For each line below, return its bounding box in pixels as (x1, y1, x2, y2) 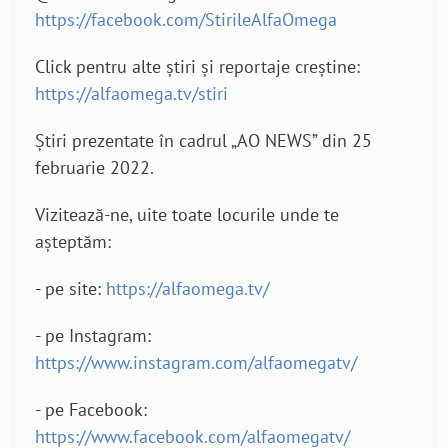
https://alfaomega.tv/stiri (35, 81, 228, 105)
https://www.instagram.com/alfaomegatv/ (35, 350, 357, 374)
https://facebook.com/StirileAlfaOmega (35, 7, 337, 31)
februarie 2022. (35, 155, 154, 179)
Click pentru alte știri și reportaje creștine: (35, 54, 360, 78)
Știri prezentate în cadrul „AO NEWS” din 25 (35, 128, 372, 152)
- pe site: (35, 276, 106, 300)
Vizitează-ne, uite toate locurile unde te (35, 202, 339, 226)
